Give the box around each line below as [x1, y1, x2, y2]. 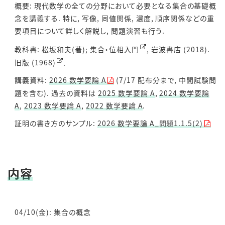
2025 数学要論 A [97, 88, 155, 98]
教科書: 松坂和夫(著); [15, 44, 90, 54]
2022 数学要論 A [85, 100, 143, 111]
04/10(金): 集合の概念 [15, 207, 91, 217]
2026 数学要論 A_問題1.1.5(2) [97, 118, 203, 129]
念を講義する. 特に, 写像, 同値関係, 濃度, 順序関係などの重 [15, 13, 215, 23]
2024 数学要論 [159, 88, 210, 98]
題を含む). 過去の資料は [15, 88, 98, 98]
